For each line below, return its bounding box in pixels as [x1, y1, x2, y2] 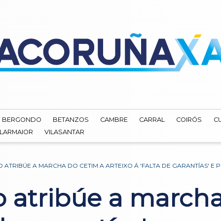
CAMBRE [100, 116, 128, 124]
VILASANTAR [44, 128, 85, 136]
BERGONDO [1, 116, 42, 124]
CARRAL [139, 116, 165, 124]
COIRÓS [176, 116, 202, 124]
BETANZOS [53, 116, 89, 124]
